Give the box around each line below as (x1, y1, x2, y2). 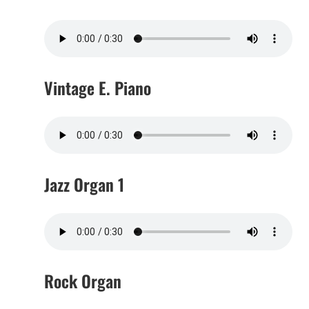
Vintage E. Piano (44, 74, 151, 100)
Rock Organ (44, 268, 121, 293)
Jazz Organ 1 (44, 171, 124, 197)
